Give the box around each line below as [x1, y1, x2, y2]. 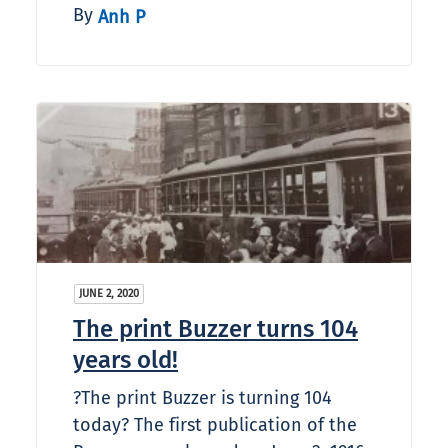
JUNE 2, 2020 [79, 287, 139, 301]
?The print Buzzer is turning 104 [73, 387, 332, 410]
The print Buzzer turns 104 [73, 315, 358, 344]
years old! [73, 346, 178, 375]
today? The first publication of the [73, 414, 357, 437]
